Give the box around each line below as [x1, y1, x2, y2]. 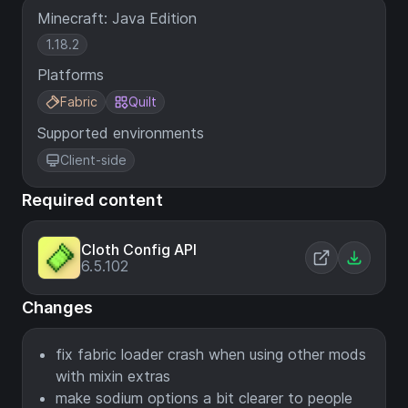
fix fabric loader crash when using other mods [56, 345, 366, 363]
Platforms [37, 66, 104, 84]
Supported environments [37, 124, 204, 142]
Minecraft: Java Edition [37, 9, 197, 27]
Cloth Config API [81, 240, 197, 259]
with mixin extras [56, 367, 170, 385]
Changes [22, 298, 93, 317]
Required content [22, 190, 163, 209]
